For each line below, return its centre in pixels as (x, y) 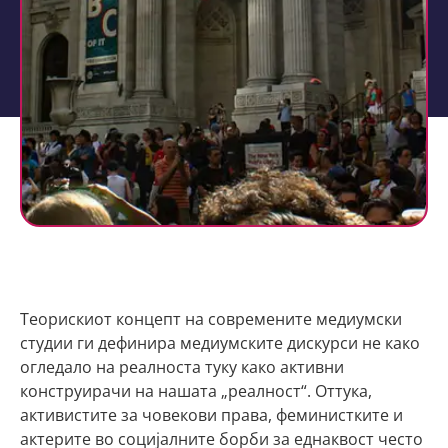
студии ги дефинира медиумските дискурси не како (220, 343)
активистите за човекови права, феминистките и (211, 415)
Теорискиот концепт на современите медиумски (211, 319)
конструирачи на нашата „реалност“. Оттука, (196, 391)
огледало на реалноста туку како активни (182, 367)
